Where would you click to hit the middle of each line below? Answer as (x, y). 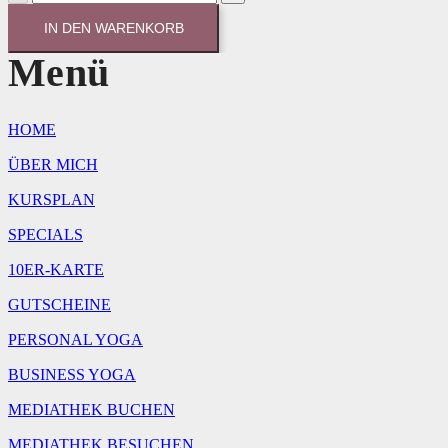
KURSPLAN (51, 199)
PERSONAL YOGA (75, 339)
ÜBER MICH (53, 164)
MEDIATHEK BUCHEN (91, 409)
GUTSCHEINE (59, 304)
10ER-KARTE (56, 269)
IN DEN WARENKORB (113, 28)
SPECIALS (45, 234)
